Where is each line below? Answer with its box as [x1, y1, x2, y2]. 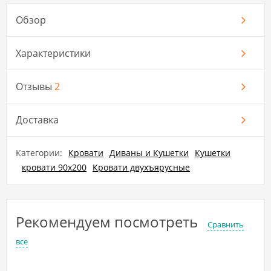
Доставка [16, 113, 59, 126]
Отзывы [16, 79, 54, 93]
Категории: [16, 146, 62, 158]
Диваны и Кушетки [109, 146, 189, 158]
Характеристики [16, 46, 91, 60]
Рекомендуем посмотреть [16, 211, 201, 232]
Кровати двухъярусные [93, 161, 190, 173]
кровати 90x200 [22, 161, 87, 173]
